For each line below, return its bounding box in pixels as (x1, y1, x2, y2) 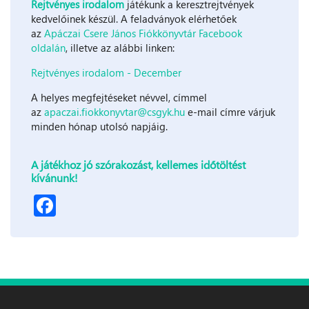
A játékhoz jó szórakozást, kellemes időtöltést (31, 157, 246, 172)
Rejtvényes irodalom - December (31, 66, 184, 79)
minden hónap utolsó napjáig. (31, 119, 168, 133)
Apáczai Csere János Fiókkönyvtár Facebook (44, 26, 242, 40)
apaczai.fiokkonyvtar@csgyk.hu (44, 105, 185, 119)
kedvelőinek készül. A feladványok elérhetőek (31, 12, 237, 26)
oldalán (31, 41, 66, 54)
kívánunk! (31, 170, 78, 185)
